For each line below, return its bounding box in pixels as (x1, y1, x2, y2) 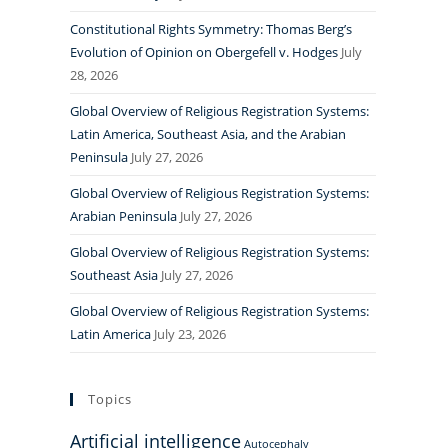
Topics (88, 390, 132, 408)
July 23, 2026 (154, 325, 226, 343)
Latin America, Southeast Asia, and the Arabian (70, 125, 346, 143)
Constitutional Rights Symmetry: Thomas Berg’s (70, 20, 352, 38)
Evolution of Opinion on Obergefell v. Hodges (70, 43, 338, 61)
